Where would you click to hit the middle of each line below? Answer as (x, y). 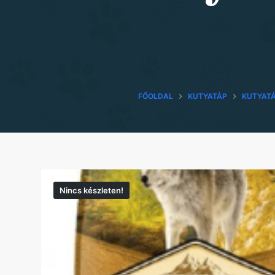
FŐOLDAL (156, 96)
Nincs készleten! (92, 191)
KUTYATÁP (207, 96)
